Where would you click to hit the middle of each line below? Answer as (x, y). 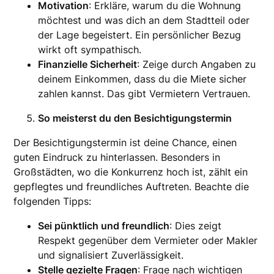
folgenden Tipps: (53, 202)
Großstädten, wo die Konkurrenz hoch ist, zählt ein (131, 172)
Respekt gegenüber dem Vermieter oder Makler (148, 241)
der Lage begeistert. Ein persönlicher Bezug (140, 35)
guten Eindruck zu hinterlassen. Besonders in (117, 157)
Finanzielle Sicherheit (88, 65)
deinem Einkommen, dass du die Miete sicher (143, 79)
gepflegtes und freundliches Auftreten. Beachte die (131, 187)
